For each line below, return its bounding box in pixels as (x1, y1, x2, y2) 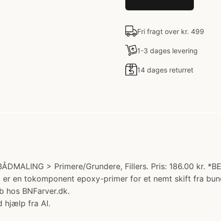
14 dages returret (137, 65, 193, 74)
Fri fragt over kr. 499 (137, 27, 204, 36)
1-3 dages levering (137, 46, 198, 55)
